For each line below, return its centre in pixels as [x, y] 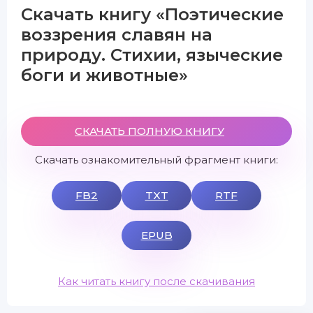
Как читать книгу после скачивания [156, 281]
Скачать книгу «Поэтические [152, 14]
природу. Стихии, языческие [152, 55]
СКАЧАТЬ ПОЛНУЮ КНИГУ [150, 131]
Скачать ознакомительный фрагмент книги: [156, 160]
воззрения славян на [117, 35]
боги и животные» [104, 75]
